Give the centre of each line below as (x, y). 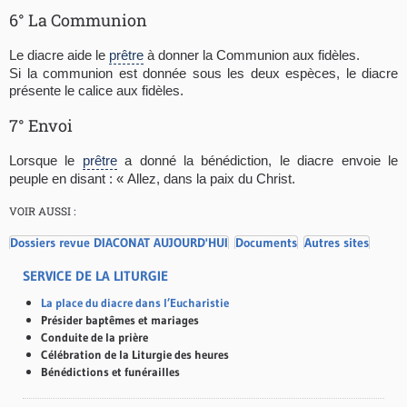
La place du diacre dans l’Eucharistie (135, 302)
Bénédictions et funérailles (110, 371)
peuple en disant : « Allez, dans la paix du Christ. (152, 178)
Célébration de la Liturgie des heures (135, 354)
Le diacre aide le (59, 55)
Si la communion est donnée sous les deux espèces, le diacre (203, 73)
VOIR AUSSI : (42, 210)
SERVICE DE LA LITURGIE (95, 275)
